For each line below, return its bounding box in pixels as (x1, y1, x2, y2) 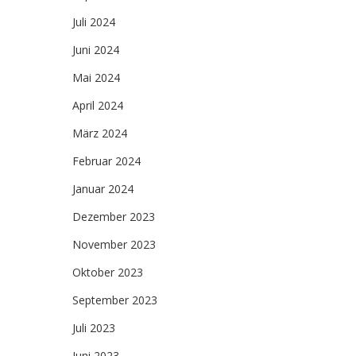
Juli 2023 (72, 320, 115, 335)
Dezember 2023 (72, 209, 155, 224)
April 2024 (72, 98, 123, 113)
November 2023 (72, 237, 156, 252)
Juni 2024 (72, 42, 119, 57)
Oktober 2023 (72, 265, 143, 280)
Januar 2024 (72, 181, 133, 196)
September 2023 (72, 292, 157, 308)
